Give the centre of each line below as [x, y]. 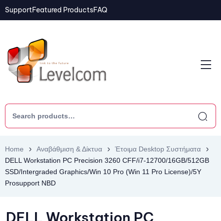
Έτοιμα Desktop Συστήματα [158, 149]
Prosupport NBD [30, 183]
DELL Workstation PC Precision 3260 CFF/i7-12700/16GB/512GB [107, 160]
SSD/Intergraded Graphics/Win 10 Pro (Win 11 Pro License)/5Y [103, 172]
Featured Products [63, 10]
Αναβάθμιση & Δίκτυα [69, 149]
